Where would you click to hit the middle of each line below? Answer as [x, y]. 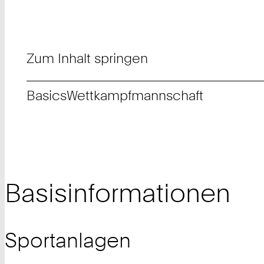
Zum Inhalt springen [88, 58]
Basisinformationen [118, 193]
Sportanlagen [68, 240]
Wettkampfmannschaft [135, 95]
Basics [47, 95]
